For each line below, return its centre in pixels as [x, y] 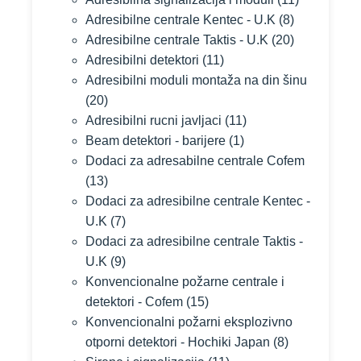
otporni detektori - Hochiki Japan [178, 342]
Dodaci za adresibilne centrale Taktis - [194, 241]
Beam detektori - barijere [156, 141]
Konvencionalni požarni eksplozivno [189, 322]
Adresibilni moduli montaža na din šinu [196, 80]
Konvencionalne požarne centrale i [185, 282]
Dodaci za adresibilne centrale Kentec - [198, 201]
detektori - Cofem [134, 302]
